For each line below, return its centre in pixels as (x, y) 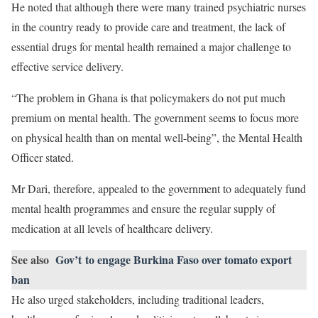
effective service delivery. (69, 66)
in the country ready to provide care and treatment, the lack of (148, 27)
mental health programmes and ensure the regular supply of (143, 208)
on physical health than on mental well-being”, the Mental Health (157, 137)
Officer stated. (44, 157)
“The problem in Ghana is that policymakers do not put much (148, 98)
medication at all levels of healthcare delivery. (114, 228)
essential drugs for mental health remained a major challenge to (151, 46)
